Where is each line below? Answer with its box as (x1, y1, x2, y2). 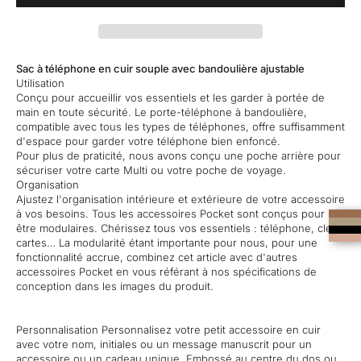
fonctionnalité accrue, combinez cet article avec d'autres (16, 250, 297, 263)
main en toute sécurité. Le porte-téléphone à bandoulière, (16, 105, 307, 118)
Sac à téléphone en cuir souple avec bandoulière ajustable (16, 61, 305, 75)
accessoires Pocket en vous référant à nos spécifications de (16, 264, 317, 278)
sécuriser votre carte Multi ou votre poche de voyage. (16, 163, 286, 176)
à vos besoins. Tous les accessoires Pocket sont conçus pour (16, 206, 325, 220)
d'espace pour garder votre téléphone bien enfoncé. (16, 134, 280, 147)
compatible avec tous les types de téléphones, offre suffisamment (16, 119, 345, 133)
